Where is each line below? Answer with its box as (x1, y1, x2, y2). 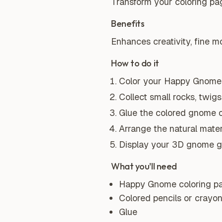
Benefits (111, 18, 145, 29)
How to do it (111, 57, 159, 69)
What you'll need (111, 161, 177, 172)
